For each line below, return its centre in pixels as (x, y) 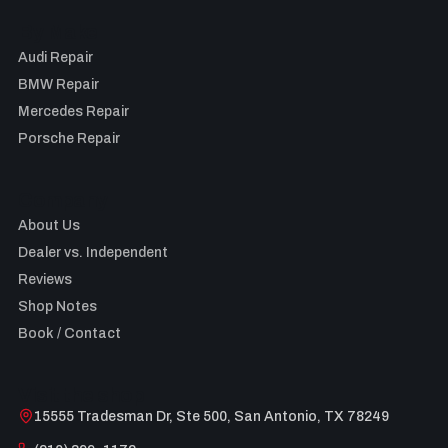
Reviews (45, 279)
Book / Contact (69, 333)
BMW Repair (58, 84)
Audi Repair (55, 57)
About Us (49, 225)
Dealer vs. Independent (93, 252)
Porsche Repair (69, 138)
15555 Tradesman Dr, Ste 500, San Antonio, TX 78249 (211, 416)
